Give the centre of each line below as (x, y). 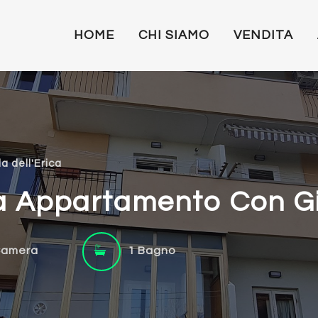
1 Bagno (152, 251)
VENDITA (263, 35)
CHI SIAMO (174, 35)
